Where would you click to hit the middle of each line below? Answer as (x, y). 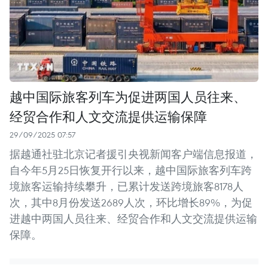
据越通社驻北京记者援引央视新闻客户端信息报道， (133, 154)
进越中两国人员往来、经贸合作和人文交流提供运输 (133, 219)
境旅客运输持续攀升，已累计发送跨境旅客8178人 (127, 187)
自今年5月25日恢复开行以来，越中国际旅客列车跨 (131, 170)
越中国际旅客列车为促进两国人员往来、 (128, 97)
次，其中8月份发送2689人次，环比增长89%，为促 (131, 203)
